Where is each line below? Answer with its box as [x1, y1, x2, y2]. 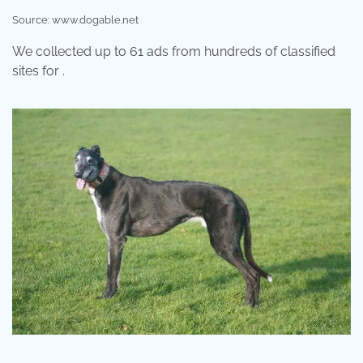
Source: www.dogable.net [12, 14, 139, 27]
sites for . [12, 63, 65, 79]
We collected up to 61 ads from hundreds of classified [12, 44, 335, 60]
